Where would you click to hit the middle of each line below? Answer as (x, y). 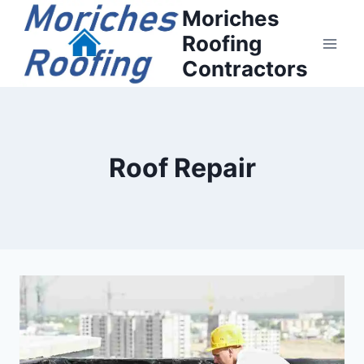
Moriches (231, 19)
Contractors (245, 69)
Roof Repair (182, 168)
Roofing (222, 44)
